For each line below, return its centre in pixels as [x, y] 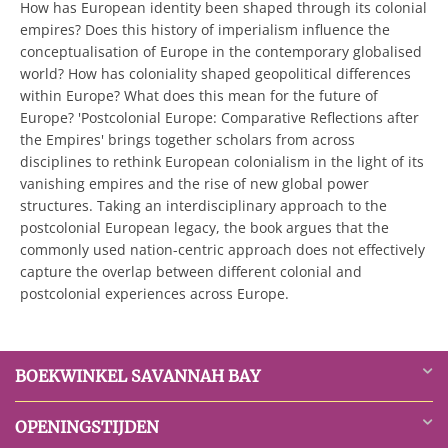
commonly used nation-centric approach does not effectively [222, 249]
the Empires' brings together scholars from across [187, 139]
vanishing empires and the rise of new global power [194, 183]
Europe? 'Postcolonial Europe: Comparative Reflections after [219, 117]
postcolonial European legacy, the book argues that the [204, 227]
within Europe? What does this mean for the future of [199, 95]
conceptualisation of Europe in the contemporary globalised [221, 51]
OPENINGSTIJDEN [87, 427]
